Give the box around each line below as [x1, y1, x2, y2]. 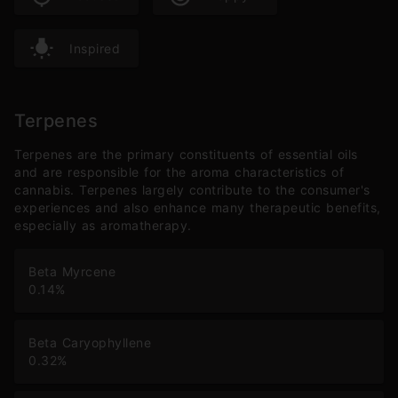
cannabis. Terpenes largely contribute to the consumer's [14, 182, 370, 198]
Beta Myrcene [28, 264, 115, 280]
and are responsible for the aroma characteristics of [14, 164, 344, 180]
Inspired [69, 40, 120, 56]
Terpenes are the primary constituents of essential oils [14, 147, 358, 163]
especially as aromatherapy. [14, 218, 192, 234]
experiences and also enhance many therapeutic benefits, [14, 200, 381, 216]
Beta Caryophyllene [28, 335, 151, 351]
